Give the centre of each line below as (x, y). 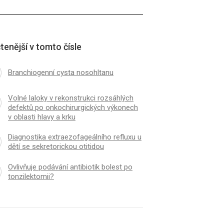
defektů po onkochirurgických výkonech (73, 107)
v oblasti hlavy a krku (41, 117)
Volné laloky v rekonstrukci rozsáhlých (70, 98)
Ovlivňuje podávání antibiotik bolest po (70, 167)
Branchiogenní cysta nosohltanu (60, 73)
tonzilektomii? (31, 176)
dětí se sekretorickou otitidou (56, 146)
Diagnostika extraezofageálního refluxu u (74, 137)
